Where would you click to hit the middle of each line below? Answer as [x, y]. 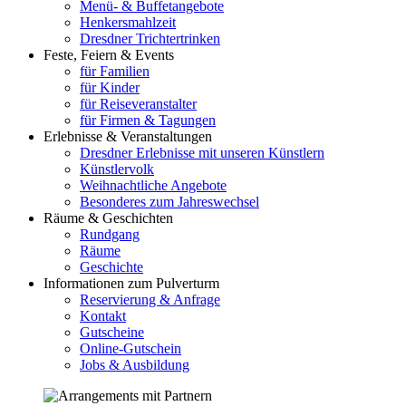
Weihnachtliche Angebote [153, 185]
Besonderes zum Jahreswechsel [169, 201]
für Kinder [110, 87]
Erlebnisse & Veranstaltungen [128, 136]
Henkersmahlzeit [128, 22]
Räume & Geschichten [108, 217]
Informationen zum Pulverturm [131, 283]
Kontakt [103, 315]
